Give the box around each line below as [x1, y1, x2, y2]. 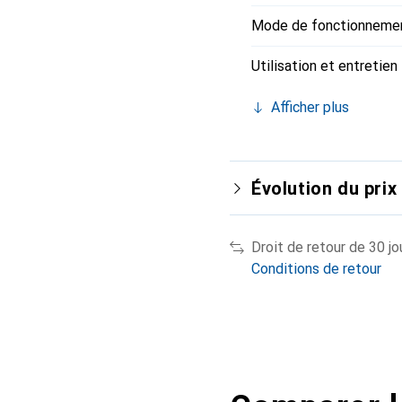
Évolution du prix [251, 178, 398, 199]
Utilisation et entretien [251, 57, 398, 74]
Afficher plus [271, 99, 349, 116]
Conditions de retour [251, 260, 381, 277]
